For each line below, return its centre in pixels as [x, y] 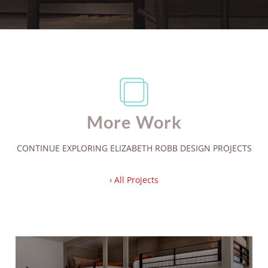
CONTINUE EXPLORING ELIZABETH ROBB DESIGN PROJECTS [134, 148]
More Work [134, 122]
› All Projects [134, 179]
